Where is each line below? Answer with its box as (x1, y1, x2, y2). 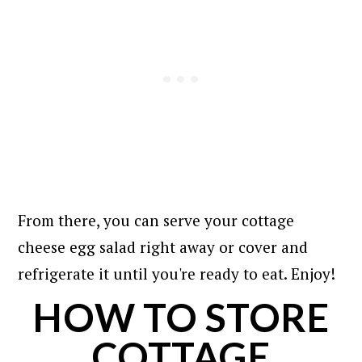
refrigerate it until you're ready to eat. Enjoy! (18, 263, 336, 284)
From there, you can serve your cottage (18, 209, 295, 230)
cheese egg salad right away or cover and (18, 236, 309, 257)
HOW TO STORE (33, 293, 329, 340)
